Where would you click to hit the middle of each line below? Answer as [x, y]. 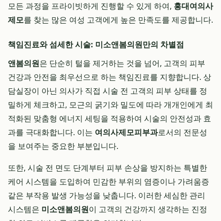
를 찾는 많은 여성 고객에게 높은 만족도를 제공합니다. [118, 20]
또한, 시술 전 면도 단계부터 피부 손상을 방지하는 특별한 [108, 168]
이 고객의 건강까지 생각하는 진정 [148, 209]
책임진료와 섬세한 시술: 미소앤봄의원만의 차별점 [96, 44]
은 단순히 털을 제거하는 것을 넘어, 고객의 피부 [122, 63]
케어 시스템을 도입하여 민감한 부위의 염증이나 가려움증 [109, 182]
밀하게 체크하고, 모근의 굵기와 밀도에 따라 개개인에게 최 [110, 105]
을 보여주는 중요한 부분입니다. [63, 146]
